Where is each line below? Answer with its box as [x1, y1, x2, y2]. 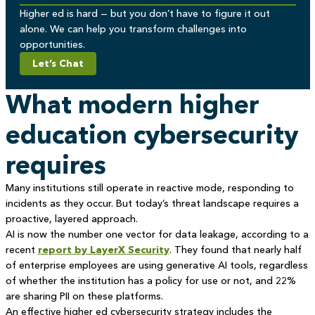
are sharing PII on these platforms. [5, 290, 163, 302]
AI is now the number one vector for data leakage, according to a [5, 228, 309, 240]
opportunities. [19, 38, 85, 51]
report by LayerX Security [37, 243, 169, 256]
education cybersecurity [5, 119, 298, 150]
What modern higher [5, 89, 259, 120]
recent [5, 243, 38, 256]
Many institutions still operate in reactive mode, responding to [5, 181, 294, 194]
